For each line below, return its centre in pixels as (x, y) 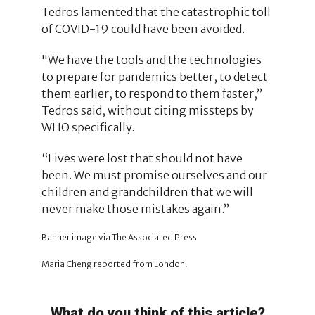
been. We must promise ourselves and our (154, 175)
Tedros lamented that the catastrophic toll (156, 12)
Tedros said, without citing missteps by (147, 110)
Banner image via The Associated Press (119, 237)
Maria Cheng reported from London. (114, 264)
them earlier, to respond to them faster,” (152, 93)
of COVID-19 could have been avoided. (143, 28)
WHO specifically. (88, 127)
